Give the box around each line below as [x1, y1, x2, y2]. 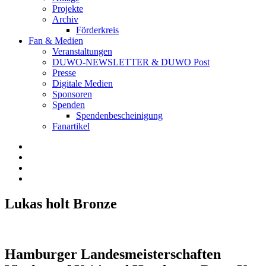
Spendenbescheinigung [76, 110, 163, 121]
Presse [52, 68, 76, 78]
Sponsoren [52, 89, 92, 99]
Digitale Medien [52, 78, 113, 88]
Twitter [28, 162, 55, 172]
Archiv [52, 14, 78, 24]
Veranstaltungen [52, 46, 112, 56]
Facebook [28, 141, 65, 151]
